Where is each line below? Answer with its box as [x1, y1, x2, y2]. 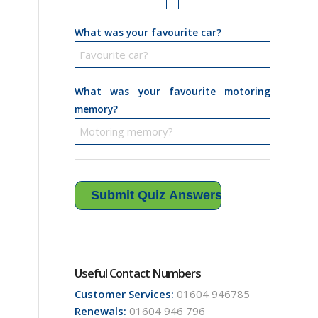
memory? [75, 102, 119, 116]
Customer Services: [75, 286, 175, 301]
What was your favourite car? [75, 25, 222, 39]
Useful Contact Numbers [75, 264, 202, 281]
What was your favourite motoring [75, 84, 270, 98]
